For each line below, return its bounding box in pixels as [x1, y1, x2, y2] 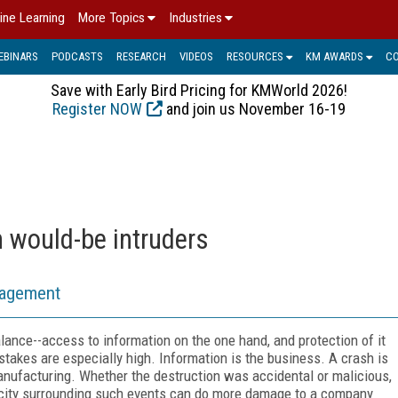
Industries [169, 10, 222, 26]
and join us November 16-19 [163, 99, 346, 118]
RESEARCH [116, 49, 166, 63]
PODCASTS [52, 49, 103, 63]
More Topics [78, 10, 145, 26]
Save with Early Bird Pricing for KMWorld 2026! [51, 80, 347, 99]
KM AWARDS [306, 49, 363, 63]
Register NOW [52, 99, 142, 118]
